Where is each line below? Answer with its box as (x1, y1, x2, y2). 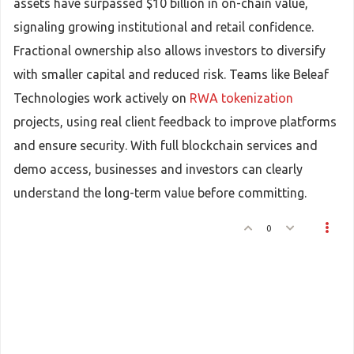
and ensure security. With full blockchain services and (13, 138, 318, 153)
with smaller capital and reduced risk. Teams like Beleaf (13, 67, 329, 81)
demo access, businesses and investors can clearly (13, 162, 303, 176)
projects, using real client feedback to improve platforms (13, 115, 337, 129)
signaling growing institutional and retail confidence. (13, 20, 314, 34)
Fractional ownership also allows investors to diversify (13, 43, 326, 58)
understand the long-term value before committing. (13, 186, 307, 200)
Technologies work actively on (13, 91, 190, 105)
